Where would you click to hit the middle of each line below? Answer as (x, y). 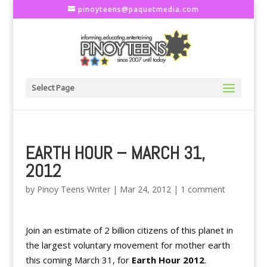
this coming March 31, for (78, 260)
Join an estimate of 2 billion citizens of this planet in (129, 230)
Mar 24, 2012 (145, 189)
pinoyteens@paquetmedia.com (138, 9)
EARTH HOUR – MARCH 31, (115, 153)
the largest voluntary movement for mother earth (128, 245)
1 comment (203, 189)
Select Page (53, 88)
